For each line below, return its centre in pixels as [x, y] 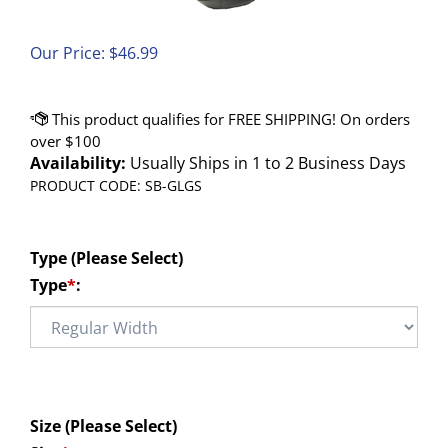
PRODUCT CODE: [85, 185]
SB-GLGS [173, 185]
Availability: [78, 163]
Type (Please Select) [106, 258]
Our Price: [67, 53]
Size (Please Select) [103, 426]
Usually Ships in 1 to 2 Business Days [266, 163]
